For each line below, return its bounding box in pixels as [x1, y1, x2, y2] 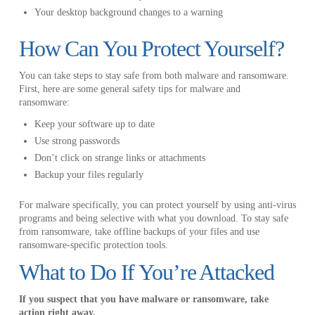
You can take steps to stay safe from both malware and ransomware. [18, 70, 289, 82]
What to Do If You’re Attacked [18, 259, 274, 285]
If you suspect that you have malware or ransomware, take [18, 293, 269, 304]
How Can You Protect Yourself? [18, 36, 284, 62]
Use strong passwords [34, 136, 120, 147]
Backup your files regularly [34, 169, 144, 181]
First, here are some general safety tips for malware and [18, 84, 240, 95]
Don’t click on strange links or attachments [34, 153, 206, 164]
